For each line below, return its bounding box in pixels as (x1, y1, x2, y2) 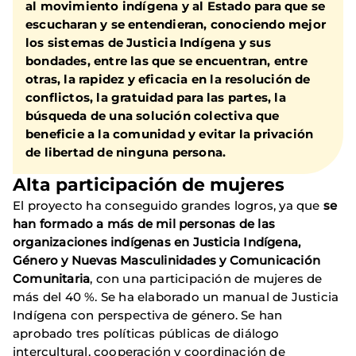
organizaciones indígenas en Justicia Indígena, (13, 234, 301, 250)
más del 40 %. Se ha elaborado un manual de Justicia (13, 289, 339, 305)
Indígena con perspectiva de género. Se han (13, 308, 283, 323)
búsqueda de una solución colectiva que (25, 108, 280, 124)
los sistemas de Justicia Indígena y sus (25, 35, 271, 51)
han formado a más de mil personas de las (13, 216, 276, 232)
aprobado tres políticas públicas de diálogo (13, 326, 280, 342)
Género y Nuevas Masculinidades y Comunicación (13, 253, 321, 269)
